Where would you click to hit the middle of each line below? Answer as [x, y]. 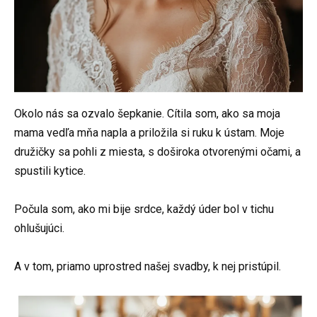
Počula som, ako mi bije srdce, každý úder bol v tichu [144, 209]
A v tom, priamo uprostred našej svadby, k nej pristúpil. [148, 267]
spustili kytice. [50, 171]
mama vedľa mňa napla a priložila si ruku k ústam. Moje [149, 132]
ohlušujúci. [39, 229]
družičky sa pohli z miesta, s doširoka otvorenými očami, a [157, 151]
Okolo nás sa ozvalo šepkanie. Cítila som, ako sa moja [147, 113]
